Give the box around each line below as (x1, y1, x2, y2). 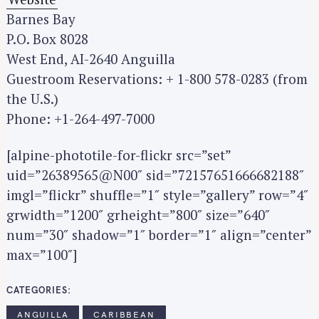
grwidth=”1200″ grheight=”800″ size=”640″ (6, 205, 270, 224)
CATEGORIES (6, 283, 68, 296)
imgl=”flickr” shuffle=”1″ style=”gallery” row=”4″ (6, 185, 308, 204)
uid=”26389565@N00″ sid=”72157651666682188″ (6, 165, 304, 184)
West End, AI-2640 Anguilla (6, 50, 175, 68)
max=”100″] (6, 245, 77, 263)
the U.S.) (6, 90, 58, 108)
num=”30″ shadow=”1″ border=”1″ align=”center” (6, 225, 311, 244)
